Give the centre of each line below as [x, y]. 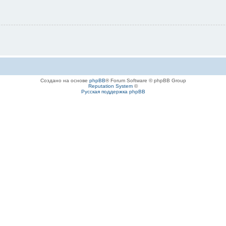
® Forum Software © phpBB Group [146, 81]
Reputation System [110, 86]
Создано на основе [65, 81]
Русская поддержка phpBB [113, 92]
